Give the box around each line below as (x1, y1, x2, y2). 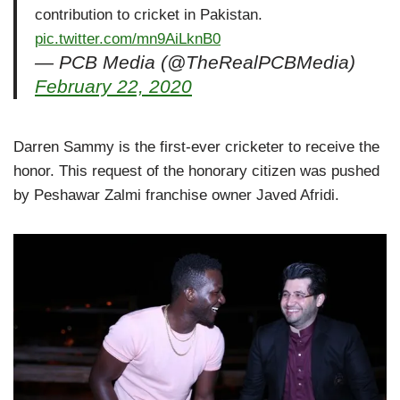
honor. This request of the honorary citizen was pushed (13, 162, 379, 179)
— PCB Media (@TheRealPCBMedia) (35, 51, 355, 73)
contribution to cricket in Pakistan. (35, 5, 262, 23)
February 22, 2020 (35, 75, 192, 97)
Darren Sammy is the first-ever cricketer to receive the (13, 137, 379, 155)
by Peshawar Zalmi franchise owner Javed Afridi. (13, 186, 339, 204)
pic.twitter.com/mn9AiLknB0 (35, 29, 221, 47)
